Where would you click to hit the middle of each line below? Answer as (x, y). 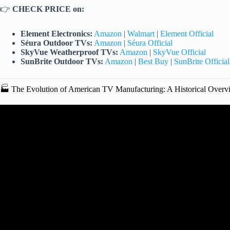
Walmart (141, 33)
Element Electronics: (56, 33)
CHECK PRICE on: (48, 9)
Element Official (187, 33)
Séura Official (150, 43)
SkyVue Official (179, 52)
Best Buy (153, 61)
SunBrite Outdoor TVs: (62, 61)
